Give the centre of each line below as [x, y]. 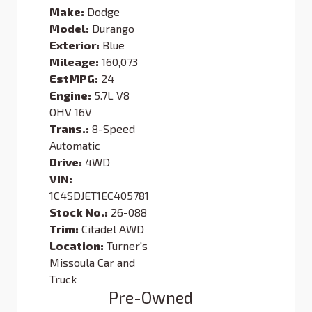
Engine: [70, 95]
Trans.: [69, 129]
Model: [69, 29]
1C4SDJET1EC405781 [99, 196]
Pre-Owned [151, 297]
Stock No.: [79, 212]
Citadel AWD [113, 229]
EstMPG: [74, 79]
